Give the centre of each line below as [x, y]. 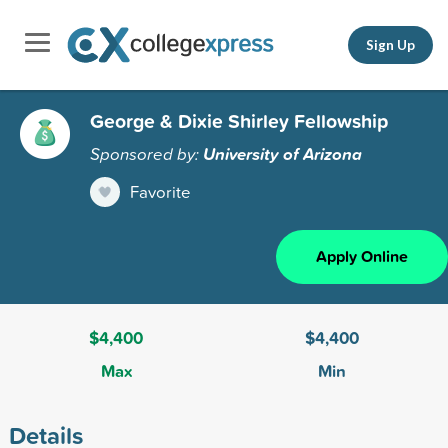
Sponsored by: [146, 153]
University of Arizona [282, 153]
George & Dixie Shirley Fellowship [239, 120]
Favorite [160, 191]
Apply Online [362, 256]
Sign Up [390, 44]
